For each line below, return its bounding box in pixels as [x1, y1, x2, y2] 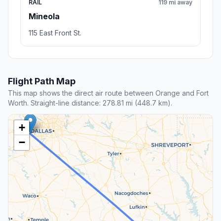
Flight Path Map [8, 76, 75, 87]
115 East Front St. [29, 29, 81, 37]
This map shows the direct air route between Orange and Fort [8, 89, 209, 98]
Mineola [29, 11, 60, 22]
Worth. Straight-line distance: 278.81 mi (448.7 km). [8, 99, 172, 108]
